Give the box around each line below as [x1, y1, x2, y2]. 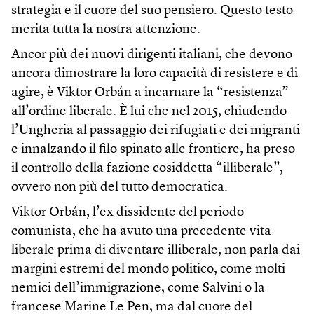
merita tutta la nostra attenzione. [11, 22, 200, 36]
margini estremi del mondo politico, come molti [11, 262, 285, 276]
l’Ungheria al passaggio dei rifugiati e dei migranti [11, 123, 300, 137]
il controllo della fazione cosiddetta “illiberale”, [11, 161, 283, 175]
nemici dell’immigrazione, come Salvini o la [11, 281, 265, 295]
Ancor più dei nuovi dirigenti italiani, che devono [11, 48, 292, 62]
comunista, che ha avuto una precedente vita [11, 224, 271, 238]
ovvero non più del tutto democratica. [11, 180, 228, 194]
